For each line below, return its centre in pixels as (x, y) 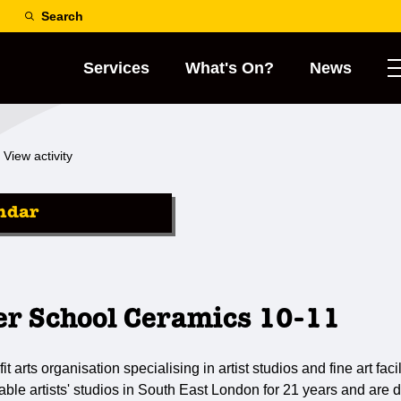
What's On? (230, 68)
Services (116, 68)
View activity (38, 156)
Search (62, 16)
